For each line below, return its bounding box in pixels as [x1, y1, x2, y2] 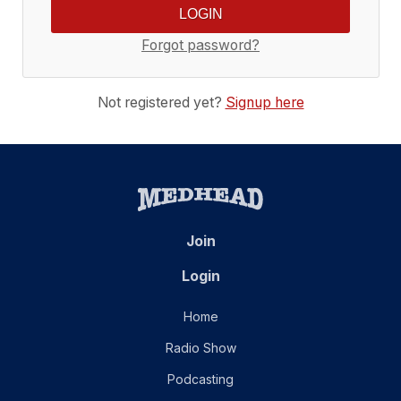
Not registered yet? [97, 93, 226, 111]
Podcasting [167, 371, 234, 387]
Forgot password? [141, 37, 260, 55]
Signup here [225, 93, 304, 111]
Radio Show [165, 339, 236, 355]
